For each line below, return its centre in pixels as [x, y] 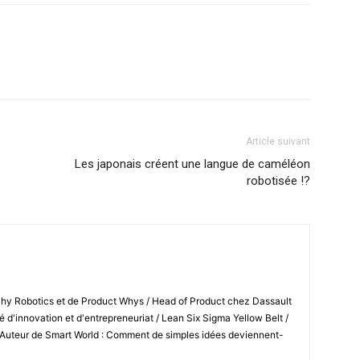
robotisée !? [278, 180]
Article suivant [278, 141]
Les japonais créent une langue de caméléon [192, 164]
